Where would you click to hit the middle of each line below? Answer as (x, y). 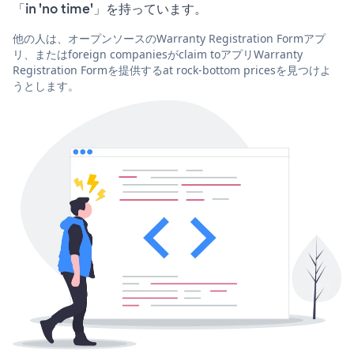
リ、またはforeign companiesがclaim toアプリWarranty (158, 54)
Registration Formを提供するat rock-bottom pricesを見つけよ (172, 70)
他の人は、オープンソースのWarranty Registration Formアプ (169, 38)
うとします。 (46, 85)
